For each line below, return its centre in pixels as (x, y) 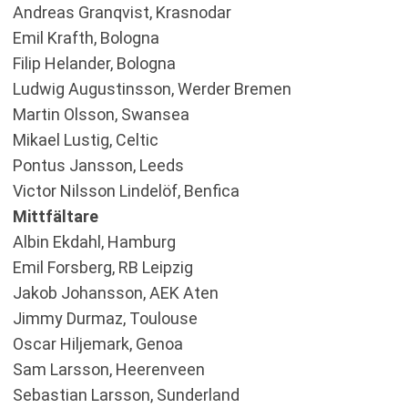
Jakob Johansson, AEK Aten (116, 293)
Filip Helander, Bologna (94, 63)
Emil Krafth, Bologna (86, 38)
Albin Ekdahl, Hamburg (94, 242)
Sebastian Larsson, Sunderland (126, 395)
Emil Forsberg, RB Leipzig (103, 267)
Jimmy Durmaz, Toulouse (105, 318)
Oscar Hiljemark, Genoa (98, 344)
